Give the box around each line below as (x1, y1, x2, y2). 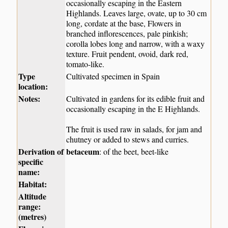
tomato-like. (66, 59, 105, 70)
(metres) (18, 211, 47, 223)
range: (18, 201, 41, 213)
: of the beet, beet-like (99, 146, 169, 157)
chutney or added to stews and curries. (66, 134, 189, 145)
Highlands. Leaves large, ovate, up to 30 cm (66, 8, 207, 19)
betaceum (66, 146, 100, 158)
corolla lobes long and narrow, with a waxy (66, 38, 205, 49)
